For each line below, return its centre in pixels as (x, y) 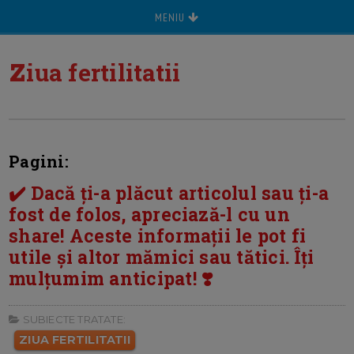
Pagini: (39, 161)
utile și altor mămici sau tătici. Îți (162, 257)
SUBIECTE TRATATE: (73, 320)
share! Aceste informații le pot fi (158, 235)
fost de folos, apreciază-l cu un (149, 214)
